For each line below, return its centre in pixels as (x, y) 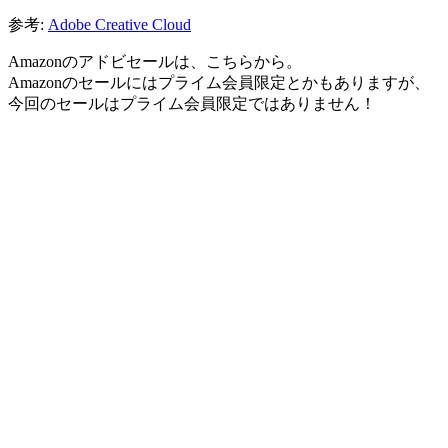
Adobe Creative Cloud (119, 24)
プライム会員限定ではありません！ (248, 103)
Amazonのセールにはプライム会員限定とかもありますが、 (219, 82)
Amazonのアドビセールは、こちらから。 (155, 61)
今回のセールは (64, 103)
